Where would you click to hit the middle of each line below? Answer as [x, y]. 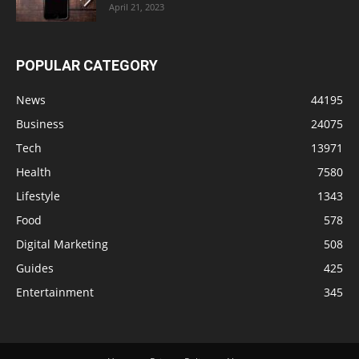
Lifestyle [38, 196]
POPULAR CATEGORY [87, 65]
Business [40, 123]
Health [34, 171]
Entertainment [55, 292]
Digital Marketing [62, 244]
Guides [35, 268]
